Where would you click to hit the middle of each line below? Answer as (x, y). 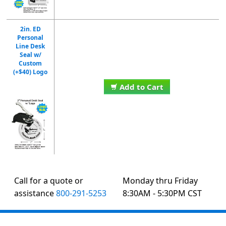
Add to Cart (141, 87)
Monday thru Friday (160, 180)
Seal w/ (30, 54)
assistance (35, 193)
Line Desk (31, 46)
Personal (31, 37)
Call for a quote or (49, 180)
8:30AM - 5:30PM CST (162, 193)
